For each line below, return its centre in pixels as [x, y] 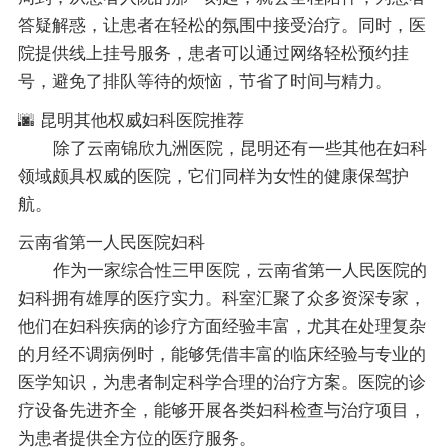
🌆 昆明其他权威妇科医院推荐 [130, 120]
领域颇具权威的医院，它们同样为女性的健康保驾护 [213, 176]
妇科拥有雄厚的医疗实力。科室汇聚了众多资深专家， [221, 299]
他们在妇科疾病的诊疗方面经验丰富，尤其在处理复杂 [221, 327]
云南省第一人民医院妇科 [111, 243]
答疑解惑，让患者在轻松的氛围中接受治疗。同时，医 [221, 26]
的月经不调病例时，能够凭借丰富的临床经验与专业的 [221, 355]
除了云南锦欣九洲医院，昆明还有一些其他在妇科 [239, 148]
